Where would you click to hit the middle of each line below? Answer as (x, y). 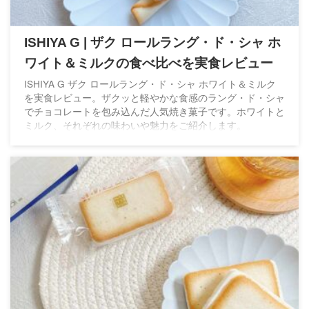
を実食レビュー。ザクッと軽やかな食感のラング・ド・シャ (154, 98)
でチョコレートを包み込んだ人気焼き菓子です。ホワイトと (154, 111)
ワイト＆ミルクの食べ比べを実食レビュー (149, 63)
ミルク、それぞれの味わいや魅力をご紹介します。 (135, 125)
